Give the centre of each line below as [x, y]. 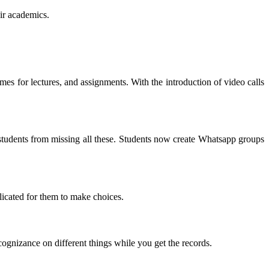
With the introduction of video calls [198, 82]
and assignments [95, 82]
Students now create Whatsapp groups [192, 139]
